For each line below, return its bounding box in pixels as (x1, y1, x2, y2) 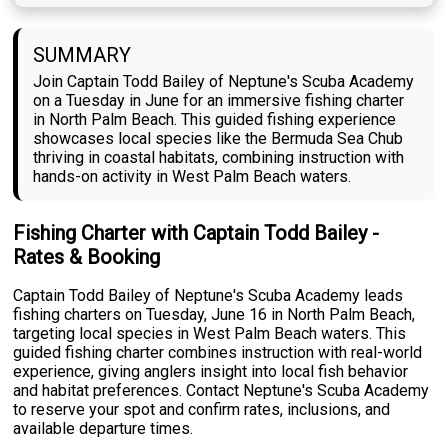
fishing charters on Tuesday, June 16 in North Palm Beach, (13, 304, 416, 324)
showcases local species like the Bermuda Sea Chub (33, 129, 404, 148)
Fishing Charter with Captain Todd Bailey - (13, 221, 380, 245)
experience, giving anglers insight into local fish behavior (13, 361, 409, 381)
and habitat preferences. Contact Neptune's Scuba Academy (13, 380, 430, 400)
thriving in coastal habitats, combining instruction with (33, 148, 405, 167)
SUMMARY (33, 43, 132, 67)
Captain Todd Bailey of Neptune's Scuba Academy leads (13, 285, 404, 305)
